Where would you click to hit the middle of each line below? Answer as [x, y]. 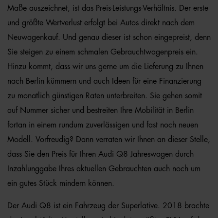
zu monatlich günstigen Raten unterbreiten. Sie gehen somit [105, 96]
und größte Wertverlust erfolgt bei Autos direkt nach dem [101, 23]
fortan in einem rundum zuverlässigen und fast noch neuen [103, 125]
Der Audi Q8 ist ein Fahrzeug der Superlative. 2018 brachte [108, 206]
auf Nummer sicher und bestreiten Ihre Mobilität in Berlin [100, 110]
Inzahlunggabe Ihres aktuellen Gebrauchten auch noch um [104, 169]
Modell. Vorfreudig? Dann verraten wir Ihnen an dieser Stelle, [109, 140]
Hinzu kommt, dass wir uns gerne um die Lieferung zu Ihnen [105, 67]
